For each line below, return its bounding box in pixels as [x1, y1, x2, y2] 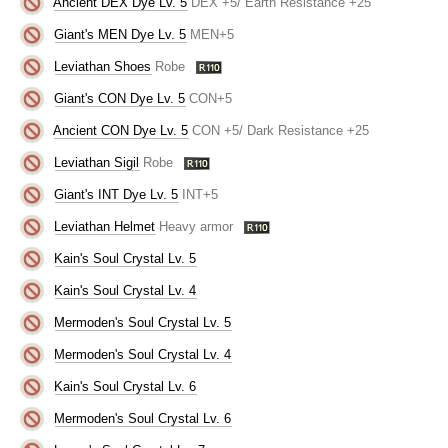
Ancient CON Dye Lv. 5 [53, 122, 189, 138]
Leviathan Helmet [54, 218, 156, 234]
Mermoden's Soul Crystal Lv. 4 [54, 346, 232, 362]
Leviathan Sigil [54, 154, 140, 170]
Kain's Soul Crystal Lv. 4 [54, 282, 197, 298]
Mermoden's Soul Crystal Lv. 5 [54, 314, 232, 330]
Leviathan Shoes [54, 58, 152, 74]
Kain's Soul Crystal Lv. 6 [54, 378, 197, 394]
